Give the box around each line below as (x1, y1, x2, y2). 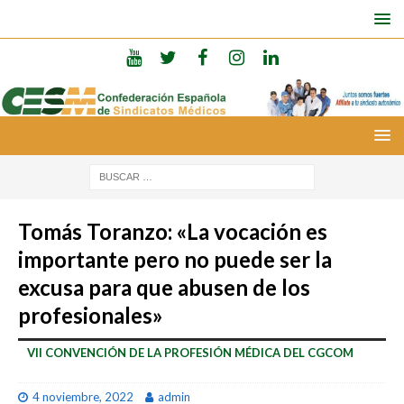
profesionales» (18, 301, 163, 328)
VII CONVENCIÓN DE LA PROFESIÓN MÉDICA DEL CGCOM (27, 344, 353, 360)
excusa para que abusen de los (18, 273, 310, 300)
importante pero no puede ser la (18, 245, 332, 272)
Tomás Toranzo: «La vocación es (18, 217, 327, 244)
